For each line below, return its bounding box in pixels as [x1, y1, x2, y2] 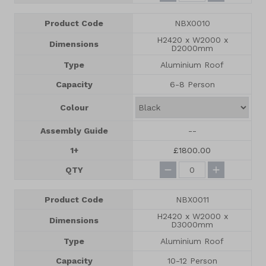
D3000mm [171, 220, 213, 230]
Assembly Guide [40, 126, 108, 136]
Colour [59, 103, 88, 113]
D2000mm [171, 43, 213, 53]
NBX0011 [175, 195, 209, 205]
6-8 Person [169, 80, 215, 90]
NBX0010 [174, 18, 210, 28]
